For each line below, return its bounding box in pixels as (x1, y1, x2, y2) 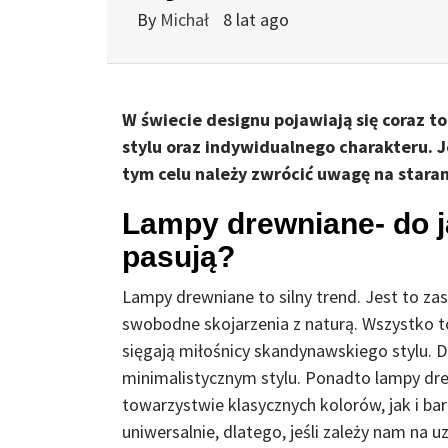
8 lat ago (223, 7, 289, 31)
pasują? (122, 239, 235, 273)
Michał (160, 7, 213, 31)
